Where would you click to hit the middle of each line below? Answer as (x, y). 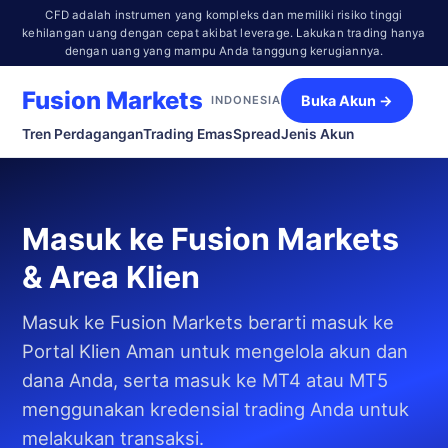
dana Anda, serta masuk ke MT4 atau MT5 (205, 380)
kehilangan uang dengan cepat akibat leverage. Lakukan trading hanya (224, 33)
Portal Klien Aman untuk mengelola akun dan (215, 351)
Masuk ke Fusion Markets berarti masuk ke (208, 322)
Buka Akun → (347, 100)
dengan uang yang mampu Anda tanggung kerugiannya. (224, 51)
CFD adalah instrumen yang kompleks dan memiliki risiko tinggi (224, 15)
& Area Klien (111, 277)
